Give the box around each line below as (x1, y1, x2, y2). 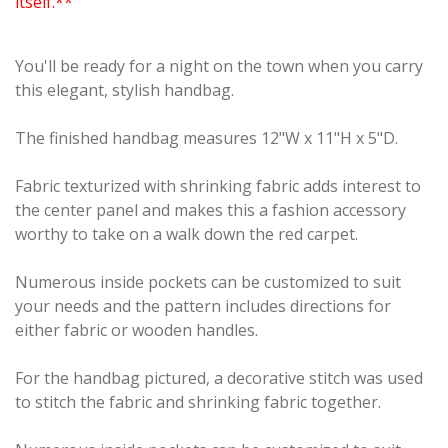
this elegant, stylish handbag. (15, 79, 234, 102)
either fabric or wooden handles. (15, 319, 258, 342)
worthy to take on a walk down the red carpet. (15, 223, 358, 246)
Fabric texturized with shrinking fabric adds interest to (15, 175, 421, 198)
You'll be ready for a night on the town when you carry (15, 55, 423, 78)
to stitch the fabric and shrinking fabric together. (15, 391, 381, 414)
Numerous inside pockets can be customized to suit (15, 271, 401, 294)
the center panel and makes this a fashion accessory (15, 199, 406, 222)
